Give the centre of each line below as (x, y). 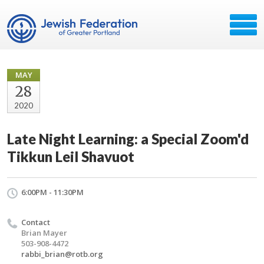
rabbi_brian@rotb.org (62, 254)
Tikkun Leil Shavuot (71, 156)
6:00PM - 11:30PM (52, 192)
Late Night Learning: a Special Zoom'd (128, 139)
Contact (36, 222)
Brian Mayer (44, 233)
